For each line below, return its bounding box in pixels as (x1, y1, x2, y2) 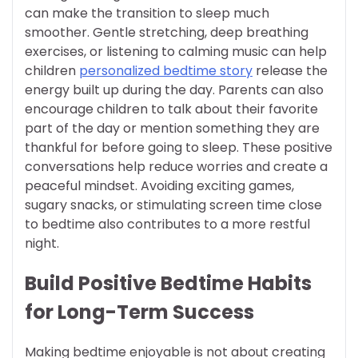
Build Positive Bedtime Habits (25, 270, 312, 297)
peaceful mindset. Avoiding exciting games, (25, 177, 294, 196)
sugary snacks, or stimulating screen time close (25, 196, 322, 215)
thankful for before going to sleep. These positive (25, 138, 332, 157)
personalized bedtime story (79, 62, 253, 81)
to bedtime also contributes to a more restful (25, 215, 310, 234)
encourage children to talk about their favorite (25, 100, 318, 119)
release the (253, 62, 328, 81)
